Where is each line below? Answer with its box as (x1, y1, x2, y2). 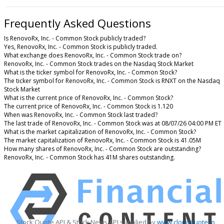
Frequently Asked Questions (4, 15, 151, 31)
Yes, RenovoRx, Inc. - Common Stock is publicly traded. (4, 42, 157, 51)
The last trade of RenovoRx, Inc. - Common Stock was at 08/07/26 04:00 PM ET (4, 119, 221, 128)
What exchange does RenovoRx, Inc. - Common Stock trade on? (4, 51, 181, 60)
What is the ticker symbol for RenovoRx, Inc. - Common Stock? (4, 68, 177, 77)
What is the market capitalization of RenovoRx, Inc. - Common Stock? (4, 127, 196, 136)
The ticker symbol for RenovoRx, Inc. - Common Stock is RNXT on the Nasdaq (4, 76, 220, 85)
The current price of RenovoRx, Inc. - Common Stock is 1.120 (4, 102, 173, 111)
